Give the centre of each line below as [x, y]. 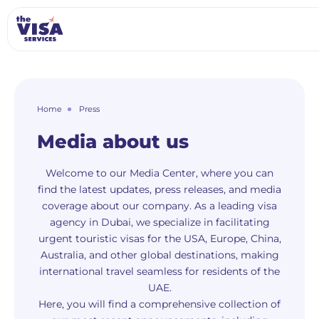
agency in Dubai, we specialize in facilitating [159, 222]
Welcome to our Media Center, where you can [159, 173]
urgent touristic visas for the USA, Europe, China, [159, 239]
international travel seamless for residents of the [159, 271]
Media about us [113, 142]
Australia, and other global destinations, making [159, 255]
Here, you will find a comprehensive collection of [159, 304]
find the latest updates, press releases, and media [159, 189]
